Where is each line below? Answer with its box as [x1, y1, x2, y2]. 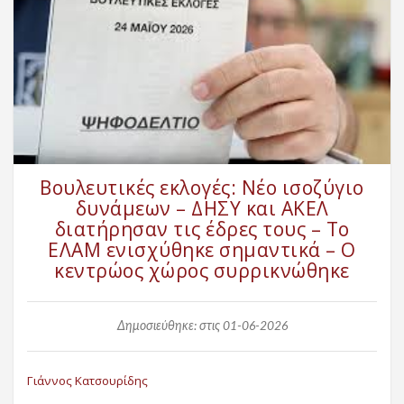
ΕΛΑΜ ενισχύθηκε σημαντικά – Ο [48, 236, 356, 262]
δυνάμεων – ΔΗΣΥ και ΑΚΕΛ [75, 195, 329, 221]
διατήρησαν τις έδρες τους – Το [54, 216, 350, 242]
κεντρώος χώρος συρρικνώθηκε [54, 257, 350, 283]
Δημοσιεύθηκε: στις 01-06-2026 [116, 319, 288, 333]
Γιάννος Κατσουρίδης [27, 372, 148, 389]
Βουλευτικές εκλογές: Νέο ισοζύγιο [40, 174, 364, 200]
